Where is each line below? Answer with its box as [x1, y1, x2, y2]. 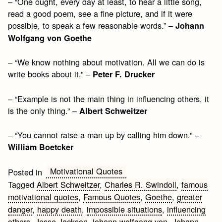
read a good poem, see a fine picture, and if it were [8, 7, 193, 20]
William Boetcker [8, 141, 74, 153]
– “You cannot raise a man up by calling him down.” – [8, 128, 200, 141]
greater [177, 190, 203, 203]
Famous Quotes [83, 190, 141, 203]
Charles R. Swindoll [105, 178, 177, 190]
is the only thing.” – [8, 104, 80, 116]
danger [8, 203, 33, 215]
